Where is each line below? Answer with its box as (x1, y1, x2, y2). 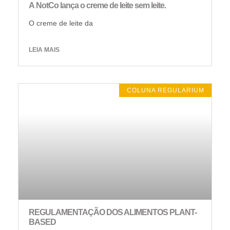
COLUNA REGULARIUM (126, 87, 204, 94)
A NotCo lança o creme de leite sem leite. (29, 1, 166, 10)
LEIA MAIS (29, 46, 60, 54)
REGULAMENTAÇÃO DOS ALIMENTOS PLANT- (29, 207, 197, 217)
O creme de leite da (29, 19, 93, 28)
